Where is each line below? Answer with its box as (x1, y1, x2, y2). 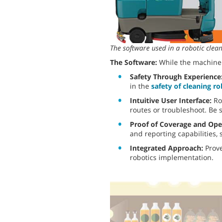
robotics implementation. (130, 153, 214, 163)
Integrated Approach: (130, 143, 203, 153)
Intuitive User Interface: (130, 96, 212, 106)
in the (130, 81, 151, 91)
